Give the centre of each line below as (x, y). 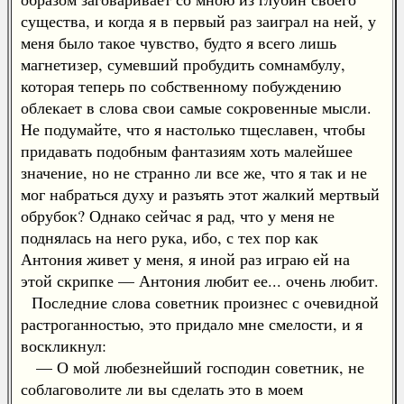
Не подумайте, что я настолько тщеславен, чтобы (193, 129)
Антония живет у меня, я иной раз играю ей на (185, 259)
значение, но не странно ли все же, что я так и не (194, 172)
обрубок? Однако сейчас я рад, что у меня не (178, 216)
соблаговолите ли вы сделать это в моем (162, 389)
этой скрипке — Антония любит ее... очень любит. (200, 280)
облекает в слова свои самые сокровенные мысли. (196, 107)
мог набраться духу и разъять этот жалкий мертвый (200, 194)
